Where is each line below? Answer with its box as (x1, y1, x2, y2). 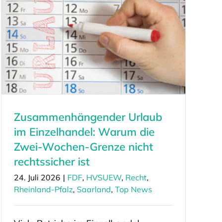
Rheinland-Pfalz (13, 184, 73, 194)
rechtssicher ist (13, 154, 90, 168)
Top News (114, 184, 152, 194)
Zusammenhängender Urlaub (13, 110, 162, 124)
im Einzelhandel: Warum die (13, 124, 155, 139)
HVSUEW (86, 172, 121, 182)
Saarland (76, 184, 111, 194)
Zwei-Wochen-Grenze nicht (13, 139, 153, 154)
